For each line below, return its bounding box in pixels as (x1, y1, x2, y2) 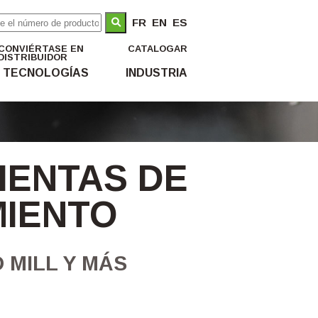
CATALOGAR (128, 43, 187, 55)
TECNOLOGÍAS (2, 67, 89, 79)
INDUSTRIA (126, 67, 187, 79)
